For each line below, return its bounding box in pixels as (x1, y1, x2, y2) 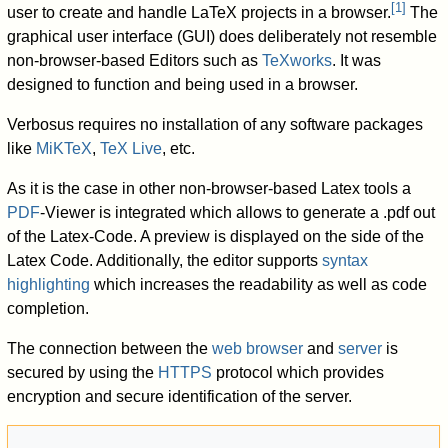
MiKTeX (36, 140, 93, 158)
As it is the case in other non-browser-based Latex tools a (7, 180, 412, 198)
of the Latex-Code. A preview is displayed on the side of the (7, 228, 425, 246)
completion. (7, 300, 90, 318)
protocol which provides (212, 364, 385, 382)
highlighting (7, 276, 91, 294)
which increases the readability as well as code (90, 276, 428, 294)
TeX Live (100, 140, 163, 158)
